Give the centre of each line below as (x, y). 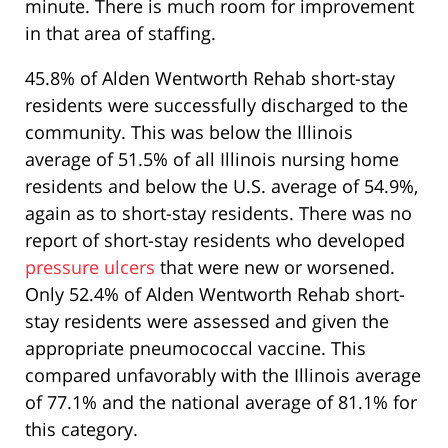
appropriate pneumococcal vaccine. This (195, 347)
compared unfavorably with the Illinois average (223, 374)
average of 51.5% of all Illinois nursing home (212, 158)
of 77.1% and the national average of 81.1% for (221, 401)
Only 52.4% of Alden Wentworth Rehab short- (215, 293)
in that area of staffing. (120, 32)
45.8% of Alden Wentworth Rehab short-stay (210, 77)
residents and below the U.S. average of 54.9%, (221, 185)
